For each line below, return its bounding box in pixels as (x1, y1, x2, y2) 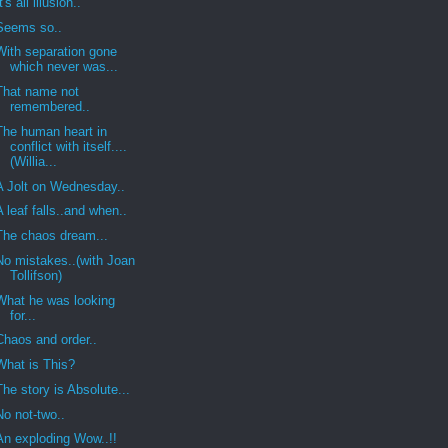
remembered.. (10, 99, 91, 115)
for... (10, 307, 37, 323)
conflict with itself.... (10, 138, 128, 154)
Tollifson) (10, 267, 63, 283)
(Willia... (10, 153, 58, 169)
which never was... (10, 59, 119, 75)
